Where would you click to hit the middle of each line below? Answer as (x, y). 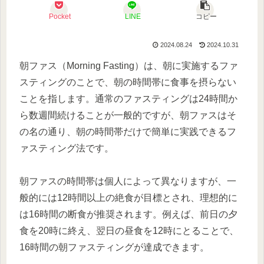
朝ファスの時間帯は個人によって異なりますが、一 (128, 181)
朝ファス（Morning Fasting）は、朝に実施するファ (129, 65)
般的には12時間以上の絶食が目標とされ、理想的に (128, 198)
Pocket (60, 16)
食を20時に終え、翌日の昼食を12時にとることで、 (129, 231)
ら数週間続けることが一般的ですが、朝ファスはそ (128, 115)
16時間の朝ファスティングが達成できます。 (114, 247)
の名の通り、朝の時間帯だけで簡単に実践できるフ (128, 131)
